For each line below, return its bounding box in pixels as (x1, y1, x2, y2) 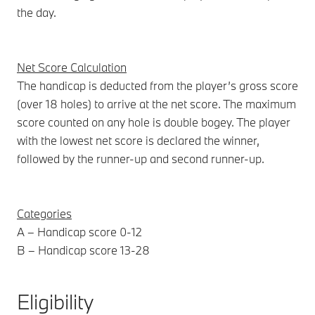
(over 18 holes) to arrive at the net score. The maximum (17, 96, 296, 111)
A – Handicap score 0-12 (17, 224, 142, 239)
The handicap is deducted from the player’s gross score (17, 77, 298, 93)
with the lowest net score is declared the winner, (17, 132, 259, 148)
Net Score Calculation (17, 59, 127, 75)
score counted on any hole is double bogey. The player (17, 114, 290, 129)
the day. (17, 4, 56, 20)
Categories (17, 205, 72, 221)
